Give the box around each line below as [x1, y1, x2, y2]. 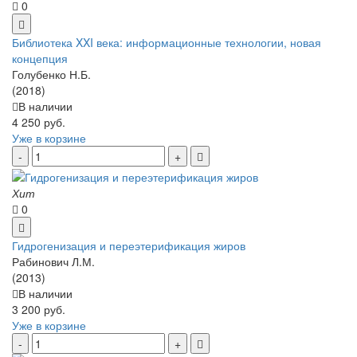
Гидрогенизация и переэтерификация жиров [12, 237, 245, 253]
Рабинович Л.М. [12, 253, 95, 269]
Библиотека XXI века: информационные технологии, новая [12, 34, 321, 51]
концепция [12, 50, 68, 67]
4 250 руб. [12, 114, 65, 131]
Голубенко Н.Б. [12, 66, 91, 83]
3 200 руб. [12, 300, 65, 317]
